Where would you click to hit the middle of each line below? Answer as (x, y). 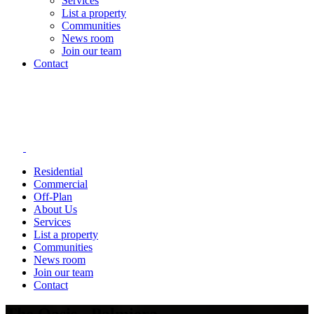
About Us (55, 209)
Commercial (61, 184)
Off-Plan (53, 196)
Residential (58, 171)
